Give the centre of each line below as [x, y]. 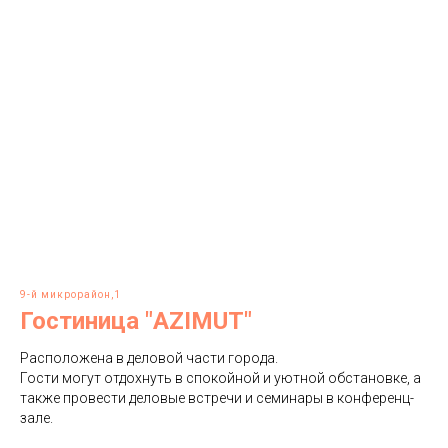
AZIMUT [198, 321]
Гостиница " [86, 321]
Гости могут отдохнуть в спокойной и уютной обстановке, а [220, 378]
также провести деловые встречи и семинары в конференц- [217, 398]
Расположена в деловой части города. [149, 358]
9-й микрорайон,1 [70, 294]
